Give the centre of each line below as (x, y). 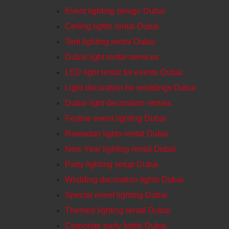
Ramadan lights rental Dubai (117, 133)
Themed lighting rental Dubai (118, 210)
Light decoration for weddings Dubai (130, 87)
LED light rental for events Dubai (124, 72)
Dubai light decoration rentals (118, 103)
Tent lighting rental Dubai (110, 41)
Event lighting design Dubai (115, 11)
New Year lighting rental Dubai (120, 149)
